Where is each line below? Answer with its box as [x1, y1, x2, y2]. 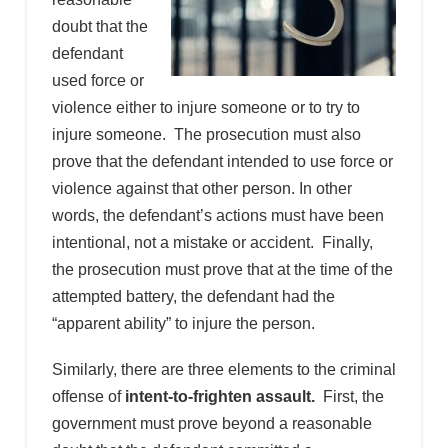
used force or [51, 72, 144, 90]
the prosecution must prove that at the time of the [51, 261, 393, 279]
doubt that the [51, 18, 148, 36]
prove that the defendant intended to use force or [51, 153, 393, 171]
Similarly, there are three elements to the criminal [51, 361, 396, 379]
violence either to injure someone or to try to [51, 99, 360, 117]
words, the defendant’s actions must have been [51, 207, 384, 225]
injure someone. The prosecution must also [51, 126, 361, 144]
